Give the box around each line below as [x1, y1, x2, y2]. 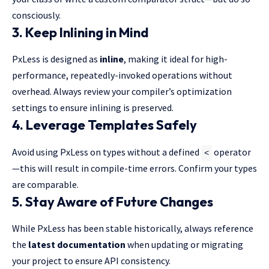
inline [100, 53, 124, 65]
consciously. [12, 9, 61, 22]
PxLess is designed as [12, 53, 100, 65]
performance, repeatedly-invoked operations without [12, 69, 232, 82]
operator [212, 145, 251, 158]
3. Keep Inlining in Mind [12, 24, 149, 41]
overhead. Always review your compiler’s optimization [12, 85, 232, 98]
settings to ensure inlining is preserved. [12, 101, 174, 114]
